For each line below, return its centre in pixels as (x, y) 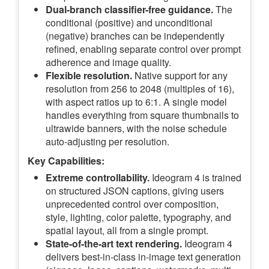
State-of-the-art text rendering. (114, 244)
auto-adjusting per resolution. (107, 142)
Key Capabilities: (66, 161)
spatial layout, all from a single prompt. (127, 231)
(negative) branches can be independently (135, 36)
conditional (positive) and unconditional (129, 23)
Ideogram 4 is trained (195, 178)
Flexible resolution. (89, 76)
